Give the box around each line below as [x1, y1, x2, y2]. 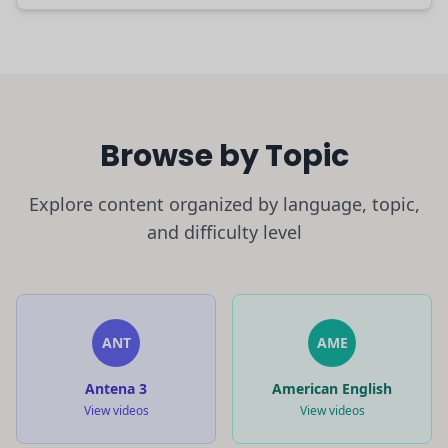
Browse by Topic [99, 134, 349, 177]
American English [272, 378, 392, 398]
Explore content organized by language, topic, [28, 191, 420, 216]
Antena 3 [85, 378, 147, 398]
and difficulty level [146, 219, 302, 244]
